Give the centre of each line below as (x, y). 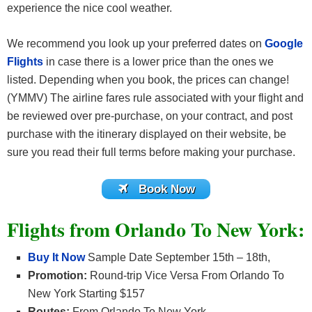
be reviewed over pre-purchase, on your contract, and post (150, 116)
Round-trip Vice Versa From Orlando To (186, 275)
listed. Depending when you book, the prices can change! (148, 80)
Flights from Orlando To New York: (156, 229)
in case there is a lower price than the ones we (160, 62)
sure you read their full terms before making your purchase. (151, 153)
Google (284, 44)
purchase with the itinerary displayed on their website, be (147, 134)
